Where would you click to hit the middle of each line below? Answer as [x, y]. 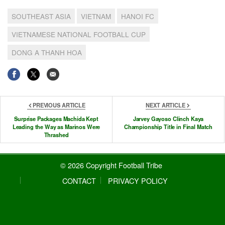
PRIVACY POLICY [138, 181]
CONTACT [79, 181]
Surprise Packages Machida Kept [56, 118]
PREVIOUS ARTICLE [59, 105]
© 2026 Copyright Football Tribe [111, 165]
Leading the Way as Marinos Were [56, 126]
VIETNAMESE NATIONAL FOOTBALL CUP [79, 34]
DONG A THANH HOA [47, 52]
